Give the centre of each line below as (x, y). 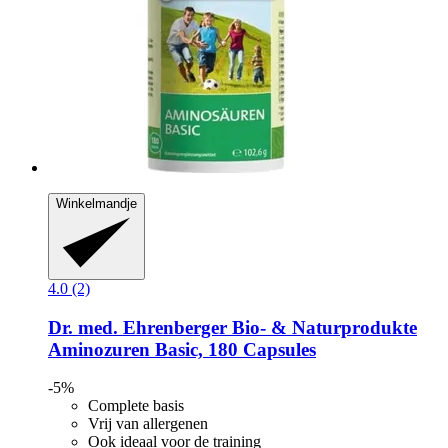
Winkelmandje (96, 203)
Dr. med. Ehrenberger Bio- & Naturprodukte (232, 327)
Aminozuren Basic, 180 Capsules (182, 349)
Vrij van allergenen (148, 424)
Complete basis (136, 406)
